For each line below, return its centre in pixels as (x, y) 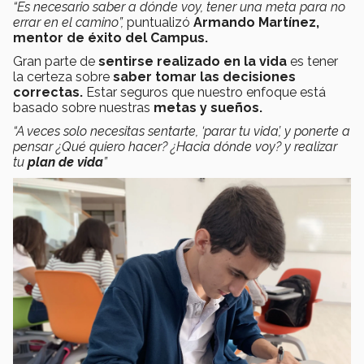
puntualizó (160, 22)
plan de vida (65, 162)
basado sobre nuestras (83, 107)
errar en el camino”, (70, 22)
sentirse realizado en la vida (193, 61)
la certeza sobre (63, 76)
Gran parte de (56, 61)
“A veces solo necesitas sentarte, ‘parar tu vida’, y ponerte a (182, 131)
